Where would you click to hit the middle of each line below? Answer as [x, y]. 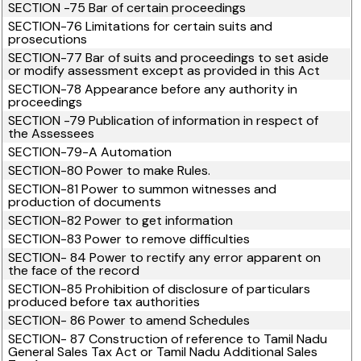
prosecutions [48, 39]
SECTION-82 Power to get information [121, 220]
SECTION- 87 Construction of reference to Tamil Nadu [168, 339]
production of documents [85, 202]
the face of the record [74, 270]
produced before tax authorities [104, 302]
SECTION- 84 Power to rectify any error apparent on [165, 257]
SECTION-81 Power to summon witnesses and [143, 189]
